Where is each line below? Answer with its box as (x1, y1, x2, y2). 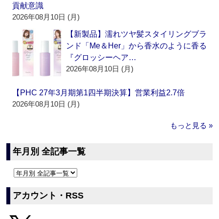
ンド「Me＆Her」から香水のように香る (66, 42, 207, 50)
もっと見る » (170, 121, 213, 130)
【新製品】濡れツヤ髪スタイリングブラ (66, 30, 207, 39)
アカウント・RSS (13, 191, 84, 201)
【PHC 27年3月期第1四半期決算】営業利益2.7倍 (12, 88, 185, 97)
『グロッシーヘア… (66, 53, 137, 62)
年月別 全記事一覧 (13, 147, 86, 157)
